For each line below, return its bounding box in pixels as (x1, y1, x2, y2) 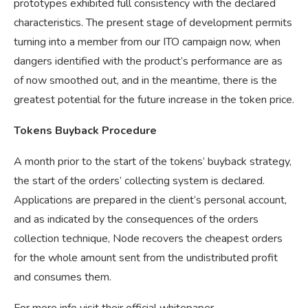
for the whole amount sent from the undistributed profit (14, 250, 278, 266)
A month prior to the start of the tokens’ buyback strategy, (14, 154, 291, 170)
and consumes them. (14, 269, 111, 285)
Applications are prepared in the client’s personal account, (14, 192, 287, 208)
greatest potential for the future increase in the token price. (14, 92, 294, 108)
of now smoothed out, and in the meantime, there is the (14, 73, 277, 89)
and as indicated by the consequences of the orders (14, 212, 258, 228)
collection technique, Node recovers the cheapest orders (14, 231, 283, 247)
